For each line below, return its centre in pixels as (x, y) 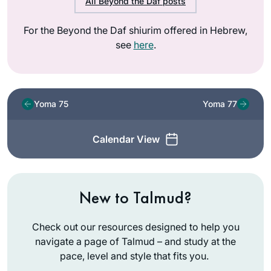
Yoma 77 (220, 104)
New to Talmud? (135, 197)
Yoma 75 (51, 104)
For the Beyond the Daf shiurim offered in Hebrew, (135, 30)
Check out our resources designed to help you (135, 227)
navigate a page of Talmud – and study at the (135, 241)
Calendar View (126, 139)
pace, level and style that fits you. (135, 256)
